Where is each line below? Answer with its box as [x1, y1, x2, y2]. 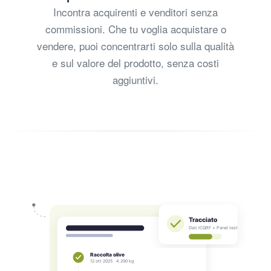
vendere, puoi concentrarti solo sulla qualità [37, 38, 234, 53]
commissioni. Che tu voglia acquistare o [45, 21, 226, 36]
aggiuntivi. [113, 71, 158, 87]
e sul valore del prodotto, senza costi [52, 54, 219, 70]
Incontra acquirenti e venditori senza [53, 4, 218, 19]
